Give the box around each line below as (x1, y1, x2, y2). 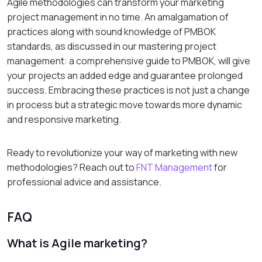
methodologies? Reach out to (7, 160, 136, 174)
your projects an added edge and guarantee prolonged (7, 68, 243, 82)
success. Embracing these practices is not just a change (7, 83, 250, 96)
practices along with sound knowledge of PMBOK (7, 25, 216, 38)
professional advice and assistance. (7, 175, 161, 188)
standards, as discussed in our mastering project (7, 39, 216, 53)
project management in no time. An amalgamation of (7, 10, 229, 23)
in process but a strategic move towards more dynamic (7, 98, 242, 111)
